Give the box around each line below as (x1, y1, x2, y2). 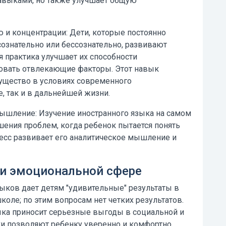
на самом (154, 108, 191, 118)
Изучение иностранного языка (37, 108, 154, 118)
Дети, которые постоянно (68, 28, 166, 37)
